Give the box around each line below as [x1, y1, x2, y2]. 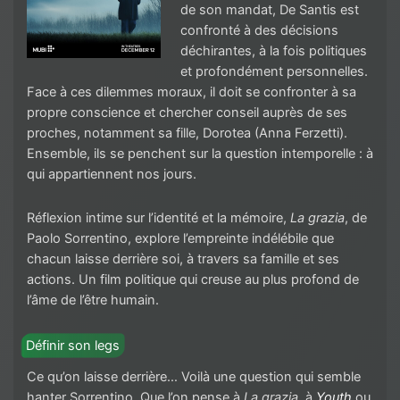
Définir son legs [26, 337, 121, 354]
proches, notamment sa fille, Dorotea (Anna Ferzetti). [27, 125, 347, 142]
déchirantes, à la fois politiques [179, 43, 367, 60]
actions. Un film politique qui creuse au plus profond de [27, 271, 359, 287]
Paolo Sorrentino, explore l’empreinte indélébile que [27, 229, 334, 246]
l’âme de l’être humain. [27, 291, 162, 308]
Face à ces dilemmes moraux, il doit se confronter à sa [27, 84, 356, 101]
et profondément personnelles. [179, 63, 368, 80]
